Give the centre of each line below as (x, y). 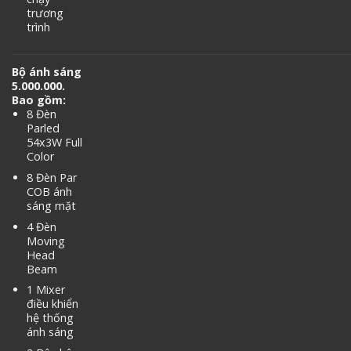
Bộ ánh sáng (47, 72)
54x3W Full (54, 143)
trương (45, 13)
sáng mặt (51, 205)
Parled (43, 128)
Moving (45, 241)
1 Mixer (45, 290)
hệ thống (50, 318)
